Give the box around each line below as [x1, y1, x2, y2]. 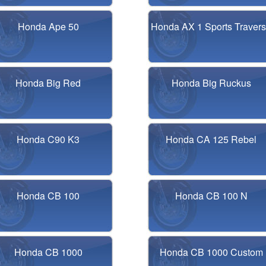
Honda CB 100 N [175, 189, 248, 202]
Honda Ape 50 [17, 20, 79, 33]
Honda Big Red [15, 76, 81, 90]
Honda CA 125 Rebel [166, 132, 257, 146]
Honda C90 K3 [17, 132, 80, 146]
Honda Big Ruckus [171, 76, 251, 90]
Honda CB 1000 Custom [159, 245, 263, 259]
